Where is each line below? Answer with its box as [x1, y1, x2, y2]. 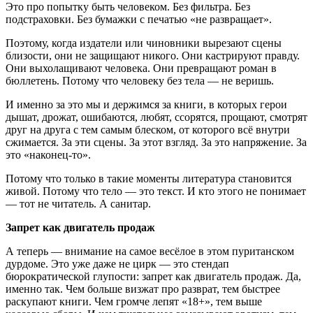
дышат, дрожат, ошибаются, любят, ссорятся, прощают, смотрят [6, 111, 307, 123]
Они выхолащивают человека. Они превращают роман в [6, 62, 277, 74]
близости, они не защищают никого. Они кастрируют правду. [6, 50, 300, 61]
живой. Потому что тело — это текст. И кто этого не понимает [6, 185, 306, 197]
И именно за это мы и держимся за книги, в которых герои [6, 99, 287, 110]
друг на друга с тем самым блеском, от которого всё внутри [6, 124, 290, 136]
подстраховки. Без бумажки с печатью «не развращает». [6, 13, 272, 25]
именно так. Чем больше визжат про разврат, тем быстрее [6, 283, 280, 295]
